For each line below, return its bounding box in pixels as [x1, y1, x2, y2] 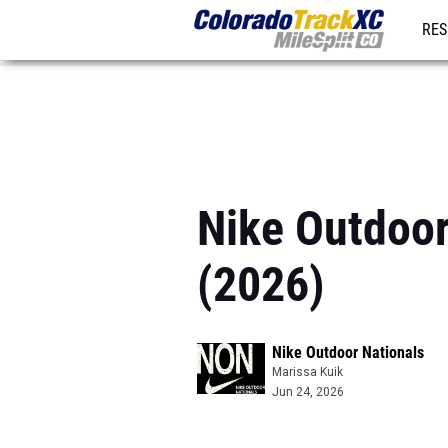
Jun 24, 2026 [272, 385, 344, 399]
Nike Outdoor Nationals [272, 343, 424, 362]
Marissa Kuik [272, 365, 343, 379]
